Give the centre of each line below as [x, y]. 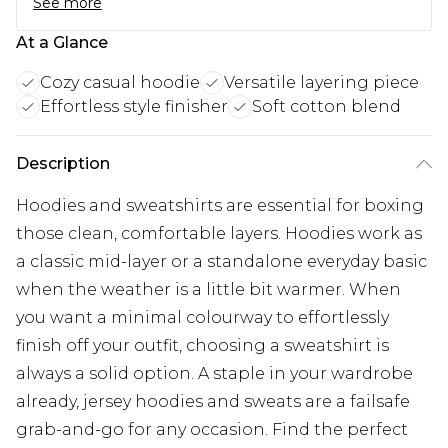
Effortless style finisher [134, 106]
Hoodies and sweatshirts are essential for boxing [220, 205]
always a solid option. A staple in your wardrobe [214, 373]
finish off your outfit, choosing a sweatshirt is [202, 345]
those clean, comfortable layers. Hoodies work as [219, 233]
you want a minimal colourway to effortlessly [202, 317]
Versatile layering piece [321, 82]
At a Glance [62, 42]
